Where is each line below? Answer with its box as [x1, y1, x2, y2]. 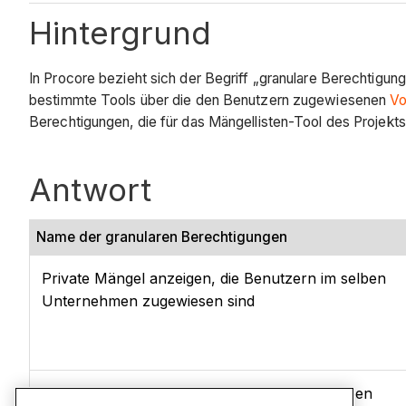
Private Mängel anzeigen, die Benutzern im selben [42, 268, 386, 287]
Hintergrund [29, 14, 211, 53]
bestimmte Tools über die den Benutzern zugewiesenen [29, 91, 391, 109]
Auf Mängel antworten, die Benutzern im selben [42, 383, 372, 402]
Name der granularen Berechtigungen [36, 227, 287, 246]
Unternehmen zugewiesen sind [42, 291, 255, 310]
